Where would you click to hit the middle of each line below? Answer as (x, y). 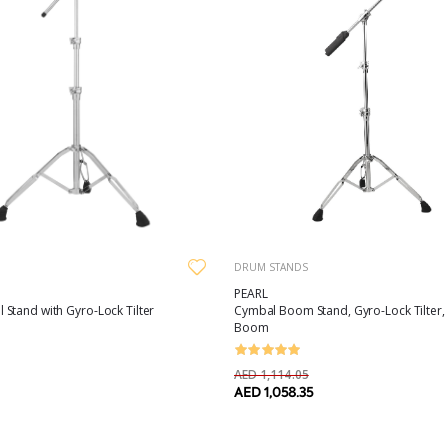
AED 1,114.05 (271, 375)
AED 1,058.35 (273, 393)
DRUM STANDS (271, 267)
